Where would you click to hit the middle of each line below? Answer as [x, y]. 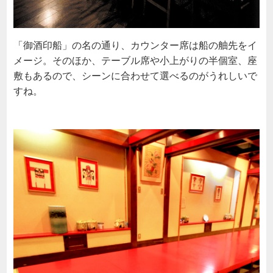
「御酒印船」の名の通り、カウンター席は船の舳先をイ [135, 45]
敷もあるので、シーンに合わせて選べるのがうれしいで [135, 75]
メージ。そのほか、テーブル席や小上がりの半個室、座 [135, 60]
